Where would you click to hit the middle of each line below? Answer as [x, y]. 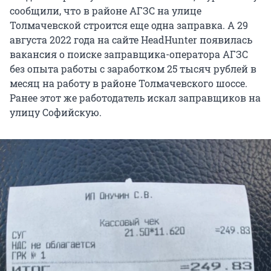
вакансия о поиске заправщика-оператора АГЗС [129, 54]
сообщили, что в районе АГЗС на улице [106, 10]
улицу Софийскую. [56, 112]
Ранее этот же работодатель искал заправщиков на [135, 97]
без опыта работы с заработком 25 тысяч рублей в [133, 68]
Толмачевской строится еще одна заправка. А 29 [129, 25]
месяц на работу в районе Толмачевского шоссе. [129, 83]
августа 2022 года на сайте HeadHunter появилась [131, 39]
